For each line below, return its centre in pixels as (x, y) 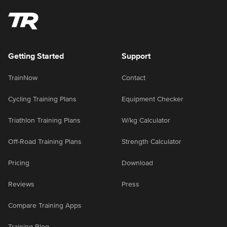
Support (136, 56)
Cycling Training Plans (42, 99)
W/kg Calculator (146, 121)
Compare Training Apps (45, 206)
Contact (134, 78)
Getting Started (36, 56)
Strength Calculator (152, 142)
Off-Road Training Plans (45, 142)
